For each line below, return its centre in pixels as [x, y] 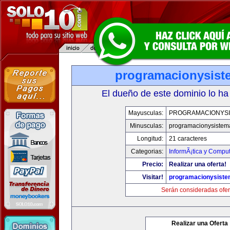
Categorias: [147, 151]
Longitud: [150, 139]
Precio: [153, 164]
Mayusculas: [146, 113]
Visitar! [153, 177]
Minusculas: [147, 126]
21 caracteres [188, 139]
